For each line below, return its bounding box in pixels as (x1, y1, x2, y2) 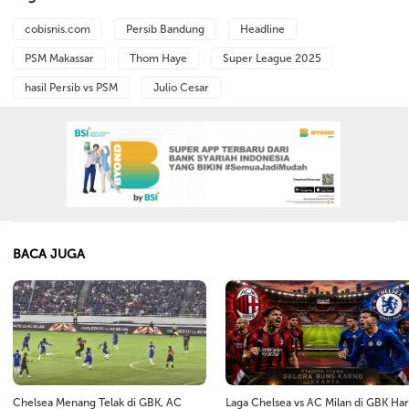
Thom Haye (130, 51, 187, 65)
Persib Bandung (126, 22, 204, 36)
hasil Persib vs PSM (25, 80, 118, 94)
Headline (240, 22, 285, 36)
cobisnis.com (25, 22, 90, 36)
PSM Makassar (25, 51, 94, 65)
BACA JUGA (13, 246, 85, 262)
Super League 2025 (223, 51, 321, 65)
